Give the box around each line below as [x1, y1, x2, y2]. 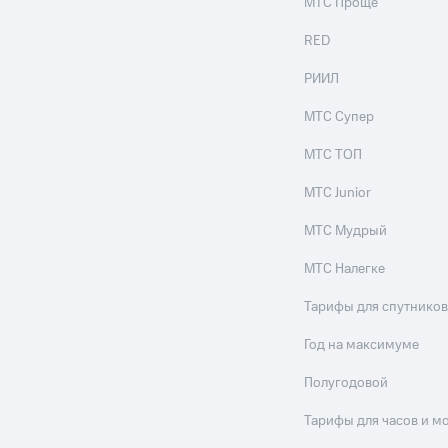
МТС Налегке [304, 259, 386, 280]
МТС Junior [304, 183, 372, 204]
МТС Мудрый [304, 221, 388, 242]
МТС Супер [304, 107, 375, 128]
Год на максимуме [304, 335, 420, 356]
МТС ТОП [304, 145, 363, 166]
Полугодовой [304, 373, 389, 394]
